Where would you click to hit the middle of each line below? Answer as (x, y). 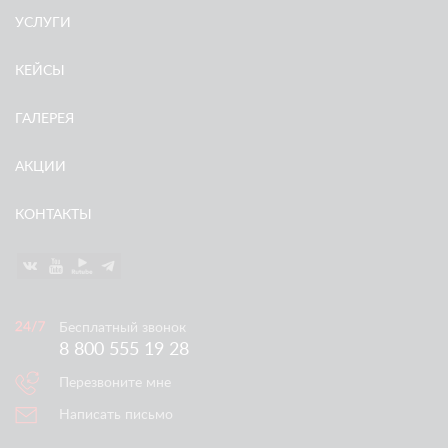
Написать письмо (116, 415)
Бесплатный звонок (122, 328)
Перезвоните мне (115, 383)
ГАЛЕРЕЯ (44, 119)
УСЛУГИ (43, 23)
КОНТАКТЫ (53, 215)
